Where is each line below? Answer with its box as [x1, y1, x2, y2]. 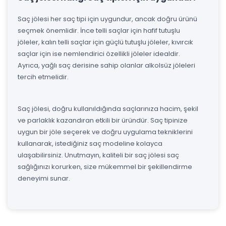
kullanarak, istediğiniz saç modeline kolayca [18, 138, 162, 148]
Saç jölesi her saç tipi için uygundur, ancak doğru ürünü [18, 14, 197, 24]
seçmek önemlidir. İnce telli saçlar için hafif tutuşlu [18, 25, 180, 35]
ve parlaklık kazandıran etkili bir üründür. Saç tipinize [18, 115, 188, 125]
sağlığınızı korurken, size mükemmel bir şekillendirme [18, 161, 192, 172]
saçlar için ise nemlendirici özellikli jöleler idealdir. [18, 48, 180, 59]
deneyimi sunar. [18, 173, 70, 183]
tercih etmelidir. [18, 72, 69, 82]
